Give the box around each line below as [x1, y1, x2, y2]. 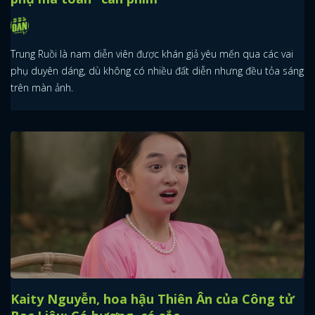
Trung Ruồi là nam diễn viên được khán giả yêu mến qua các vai [11, 47, 293, 61]
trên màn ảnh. [11, 81, 73, 95]
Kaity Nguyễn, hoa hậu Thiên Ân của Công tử [11, 290, 295, 308]
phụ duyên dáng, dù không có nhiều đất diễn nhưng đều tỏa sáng [11, 64, 304, 78]
